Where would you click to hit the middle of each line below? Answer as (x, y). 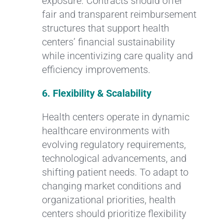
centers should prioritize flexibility (114, 213)
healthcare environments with (106, 130)
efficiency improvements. (96, 69)
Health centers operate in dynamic (115, 117)
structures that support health (105, 28)
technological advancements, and (114, 158)
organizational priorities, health (109, 200)
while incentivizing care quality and (117, 55)
